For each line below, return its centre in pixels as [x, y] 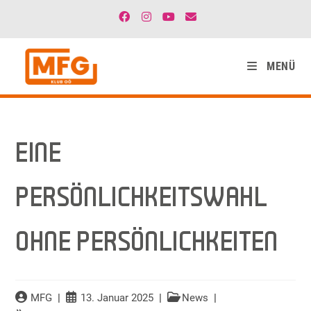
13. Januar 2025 [117, 298]
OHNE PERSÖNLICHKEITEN [147, 244]
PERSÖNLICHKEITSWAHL [142, 199]
